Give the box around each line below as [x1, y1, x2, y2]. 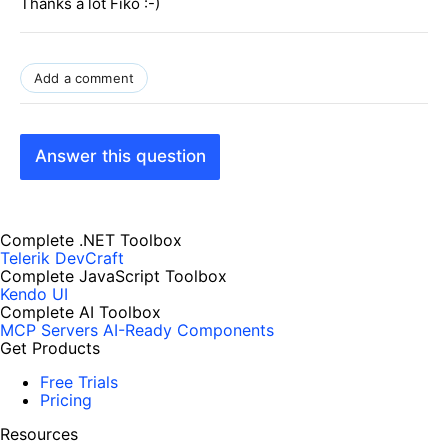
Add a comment [34, 69, 135, 86]
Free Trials [40, 372, 118, 393]
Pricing [40, 390, 92, 411]
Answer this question [34, 146, 206, 167]
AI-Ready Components [103, 320, 274, 341]
